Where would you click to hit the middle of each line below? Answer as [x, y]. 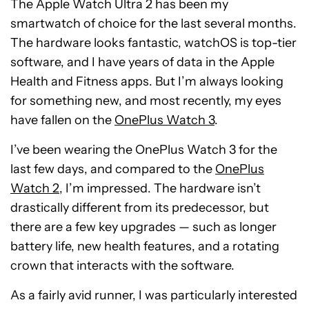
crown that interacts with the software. [122, 266]
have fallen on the [62, 120]
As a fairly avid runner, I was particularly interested [154, 295]
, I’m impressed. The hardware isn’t [160, 188]
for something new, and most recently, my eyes [146, 101]
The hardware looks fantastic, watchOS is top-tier [153, 43]
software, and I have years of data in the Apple [142, 62]
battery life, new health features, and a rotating [145, 246]
